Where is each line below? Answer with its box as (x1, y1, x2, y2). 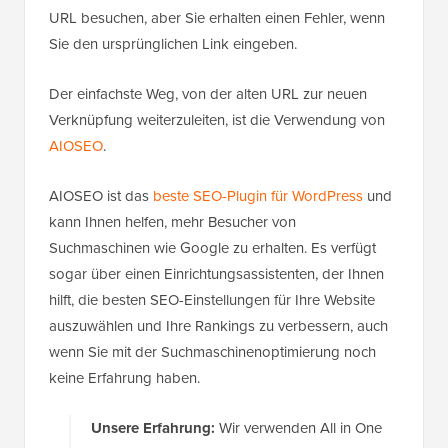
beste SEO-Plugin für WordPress (153, 184, 363, 207)
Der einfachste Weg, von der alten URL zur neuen (49, 82, 367, 105)
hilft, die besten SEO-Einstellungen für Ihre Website (49, 288, 375, 311)
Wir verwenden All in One (215, 416, 382, 439)
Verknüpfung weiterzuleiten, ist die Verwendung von (49, 108, 385, 131)
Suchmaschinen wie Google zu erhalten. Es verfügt (49, 236, 376, 259)
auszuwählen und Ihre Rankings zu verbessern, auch (49, 314, 388, 337)
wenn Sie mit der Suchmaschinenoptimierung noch (49, 340, 376, 363)
